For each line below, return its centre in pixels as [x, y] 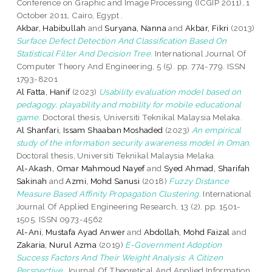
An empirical [216, 130]
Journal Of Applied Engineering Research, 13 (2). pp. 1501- [128, 206]
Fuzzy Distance [199, 181]
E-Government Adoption [174, 244]
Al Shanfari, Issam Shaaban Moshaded [90, 130]
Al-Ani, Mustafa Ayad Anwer [71, 232]
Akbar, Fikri [207, 28]
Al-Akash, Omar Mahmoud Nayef [80, 168]
